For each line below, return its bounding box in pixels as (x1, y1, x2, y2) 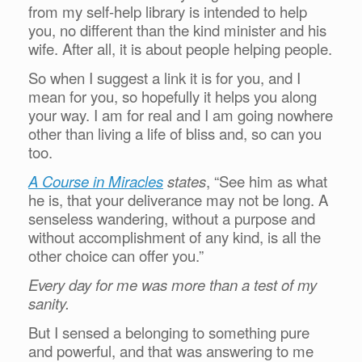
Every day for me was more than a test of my (28, 273, 317, 295)
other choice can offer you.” (28, 244, 204, 266)
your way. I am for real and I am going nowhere (28, 103, 333, 125)
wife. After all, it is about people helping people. (28, 37, 332, 59)
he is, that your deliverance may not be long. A (28, 188, 328, 210)
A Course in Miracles (28, 170, 163, 192)
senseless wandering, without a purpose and (28, 207, 315, 229)
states (163, 170, 206, 192)
